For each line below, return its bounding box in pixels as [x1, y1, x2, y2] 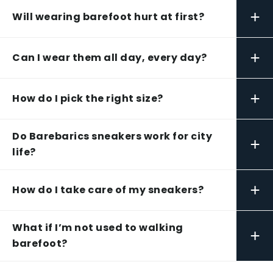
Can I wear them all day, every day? [12, 51, 207, 65]
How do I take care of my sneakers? [12, 183, 204, 197]
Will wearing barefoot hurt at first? [12, 10, 204, 24]
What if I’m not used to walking [12, 221, 183, 235]
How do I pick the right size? [12, 91, 163, 106]
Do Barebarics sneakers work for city [12, 129, 212, 144]
